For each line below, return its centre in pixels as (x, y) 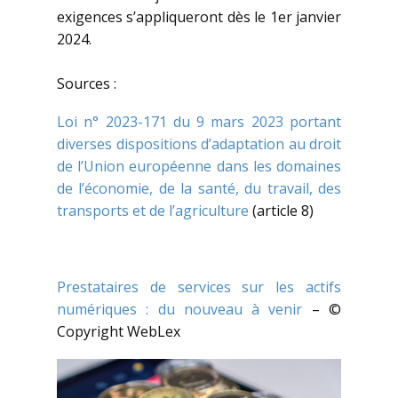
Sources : (87, 84)
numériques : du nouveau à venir (180, 310)
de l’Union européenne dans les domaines (199, 167)
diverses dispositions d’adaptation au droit (199, 144)
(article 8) (281, 211)
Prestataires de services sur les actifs (199, 287)
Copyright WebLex (119, 332)
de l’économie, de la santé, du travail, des (199, 189)
